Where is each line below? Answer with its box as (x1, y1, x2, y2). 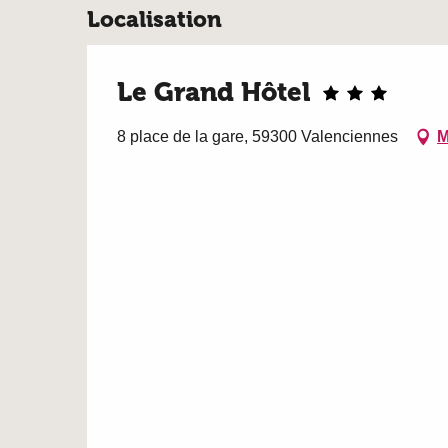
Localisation (87, 5, 222, 33)
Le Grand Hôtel (117, 76, 311, 108)
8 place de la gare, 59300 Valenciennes (117, 128, 398, 146)
